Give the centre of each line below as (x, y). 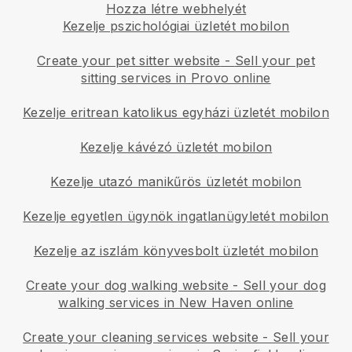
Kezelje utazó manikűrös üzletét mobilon (176, 181)
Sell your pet (275, 60)
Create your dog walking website (127, 285)
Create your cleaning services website (141, 337)
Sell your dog (284, 285)
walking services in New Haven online (176, 302)
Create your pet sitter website (129, 60)
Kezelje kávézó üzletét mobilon (176, 147)
